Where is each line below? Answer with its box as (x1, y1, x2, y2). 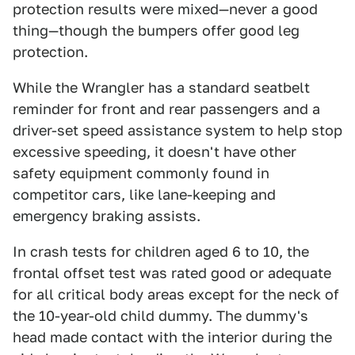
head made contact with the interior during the (13, 329, 332, 345)
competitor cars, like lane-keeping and (13, 186, 276, 203)
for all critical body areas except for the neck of (13, 286, 339, 303)
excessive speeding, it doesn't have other (13, 143, 296, 160)
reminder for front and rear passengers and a (13, 101, 320, 117)
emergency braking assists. (13, 208, 200, 224)
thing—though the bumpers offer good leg (13, 22, 300, 39)
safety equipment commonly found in (13, 165, 269, 181)
